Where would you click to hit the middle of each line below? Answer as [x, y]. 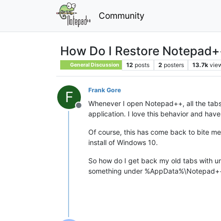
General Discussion [94, 65]
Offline [90, 110]
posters [174, 65]
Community [121, 15]
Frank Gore [105, 90]
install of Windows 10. [123, 142]
